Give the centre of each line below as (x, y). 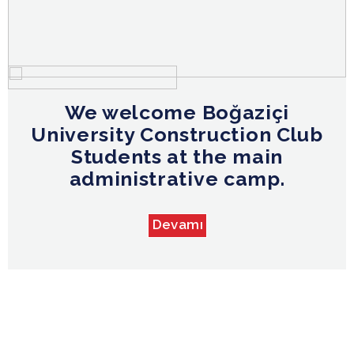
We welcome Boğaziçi (177, 112)
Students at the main (177, 156)
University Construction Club (177, 134)
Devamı (177, 224)
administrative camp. (177, 178)
